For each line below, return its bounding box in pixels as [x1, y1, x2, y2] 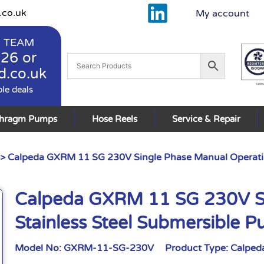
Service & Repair [171, 113, 240, 124]
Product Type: [165, 242, 231, 254]
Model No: [15, 242, 64, 254]
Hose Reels [92, 113, 138, 124]
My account [195, 8, 249, 19]
